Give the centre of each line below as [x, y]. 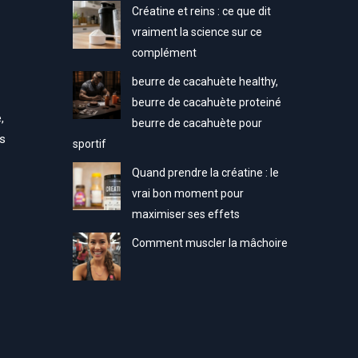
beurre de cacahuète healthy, [205, 82]
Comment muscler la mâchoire [209, 243]
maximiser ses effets [185, 214]
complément [164, 53]
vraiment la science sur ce [197, 32]
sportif [89, 144]
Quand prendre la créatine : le [205, 173]
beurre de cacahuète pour [197, 123]
